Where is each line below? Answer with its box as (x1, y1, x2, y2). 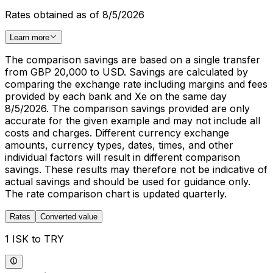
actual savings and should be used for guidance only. (5, 175, 250, 188)
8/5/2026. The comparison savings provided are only (5, 102, 250, 115)
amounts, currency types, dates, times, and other (5, 139, 233, 152)
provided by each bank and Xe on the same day (5, 90, 227, 103)
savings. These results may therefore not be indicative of (5, 163, 268, 176)
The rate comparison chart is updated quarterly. (5, 188, 227, 200)
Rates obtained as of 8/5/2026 (5, 9, 144, 21)
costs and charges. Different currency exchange (5, 127, 229, 140)
